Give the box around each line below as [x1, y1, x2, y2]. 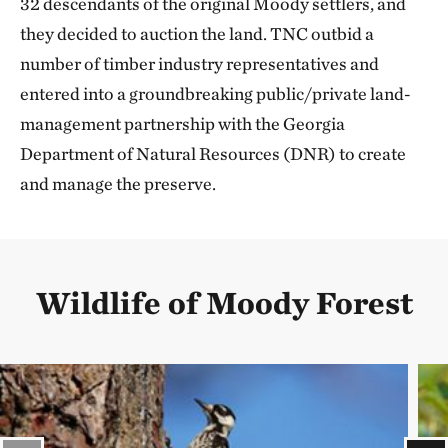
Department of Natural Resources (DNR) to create [20, 142, 406, 164]
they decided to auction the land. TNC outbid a [20, 22, 374, 44]
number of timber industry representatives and [20, 52, 379, 74]
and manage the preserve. [20, 172, 219, 194]
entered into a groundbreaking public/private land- [20, 82, 411, 104]
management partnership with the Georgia [20, 112, 345, 134]
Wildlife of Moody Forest [35, 282, 413, 322]
